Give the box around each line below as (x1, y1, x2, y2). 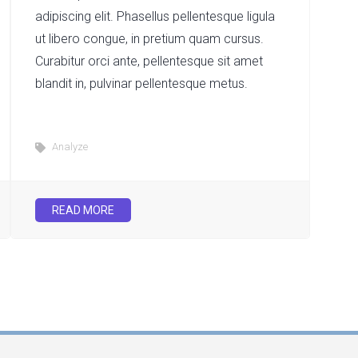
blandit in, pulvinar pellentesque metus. (35, 76, 249, 91)
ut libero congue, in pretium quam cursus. (35, 31, 265, 46)
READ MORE (52, 204, 115, 217)
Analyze (52, 141, 89, 153)
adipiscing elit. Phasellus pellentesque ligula (35, 9, 276, 24)
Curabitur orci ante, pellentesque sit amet (35, 54, 264, 69)
